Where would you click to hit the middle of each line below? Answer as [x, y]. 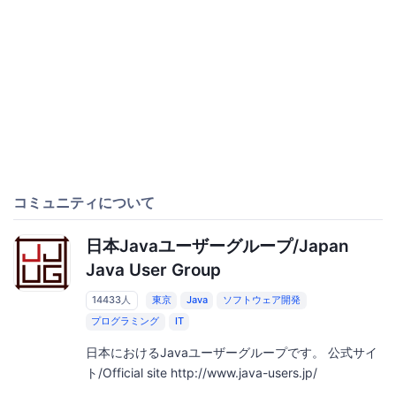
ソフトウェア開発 [261, 300]
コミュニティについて [84, 202]
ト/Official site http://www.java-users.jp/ [201, 372]
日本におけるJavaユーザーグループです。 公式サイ [231, 352]
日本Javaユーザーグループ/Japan [217, 246]
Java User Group [153, 270]
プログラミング [126, 321]
